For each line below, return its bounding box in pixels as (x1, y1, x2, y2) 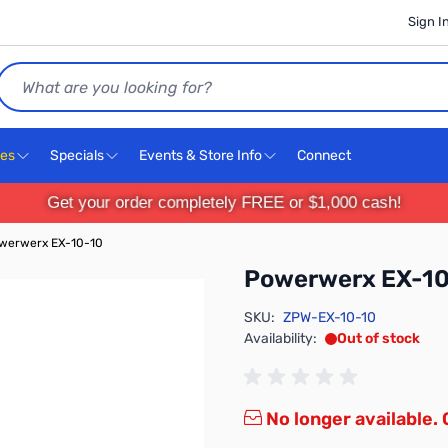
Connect (297, 147, 354, 164)
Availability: (244, 330, 317, 347)
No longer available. (262, 408, 442, 430)
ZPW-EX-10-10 (283, 309, 376, 326)
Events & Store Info (139, 147, 262, 164)
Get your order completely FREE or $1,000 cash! (41, 193, 407, 212)
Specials (50, 147, 104, 164)
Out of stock (337, 330, 420, 347)
